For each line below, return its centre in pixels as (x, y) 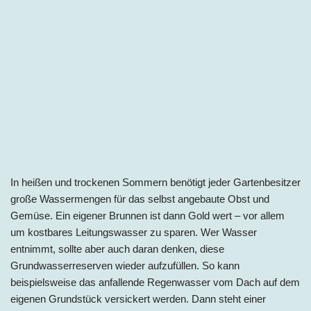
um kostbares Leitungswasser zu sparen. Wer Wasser (134, 232)
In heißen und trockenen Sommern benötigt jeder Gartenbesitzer (155, 182)
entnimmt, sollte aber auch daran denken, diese (117, 249)
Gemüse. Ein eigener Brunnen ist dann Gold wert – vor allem (148, 215)
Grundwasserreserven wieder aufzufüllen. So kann (125, 265)
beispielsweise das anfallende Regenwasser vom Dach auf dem (155, 282)
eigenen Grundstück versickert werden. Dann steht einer (138, 299)
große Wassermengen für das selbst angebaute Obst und (140, 199)
